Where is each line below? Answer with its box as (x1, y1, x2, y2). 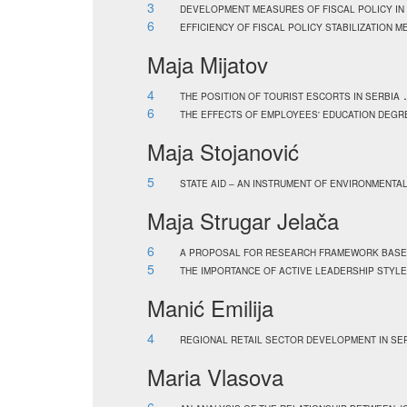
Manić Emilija (147, 292, 273, 323)
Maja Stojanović (147, 135, 299, 167)
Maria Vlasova (147, 361, 283, 392)
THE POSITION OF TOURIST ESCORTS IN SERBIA (180, 90, 400, 103)
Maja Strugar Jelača (147, 204, 339, 236)
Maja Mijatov (147, 48, 268, 80)
